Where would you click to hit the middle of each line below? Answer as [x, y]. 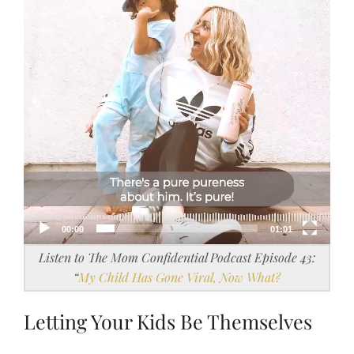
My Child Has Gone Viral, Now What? [179, 277]
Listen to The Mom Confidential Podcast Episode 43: [177, 257]
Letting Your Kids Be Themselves [168, 321]
